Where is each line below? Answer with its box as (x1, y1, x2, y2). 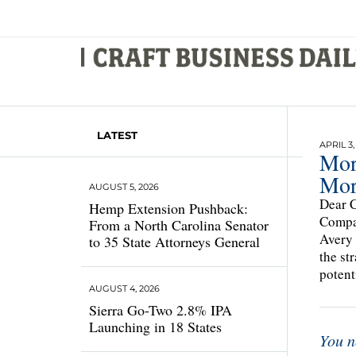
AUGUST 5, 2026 (89, 181, 159, 192)
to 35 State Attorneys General (89, 232, 260, 251)
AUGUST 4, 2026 (89, 283, 160, 294)
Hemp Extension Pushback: (89, 199, 248, 218)
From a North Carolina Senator (89, 215, 269, 234)
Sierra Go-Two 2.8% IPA (89, 300, 232, 319)
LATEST (97, 129, 137, 141)
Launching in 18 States (89, 317, 222, 336)
